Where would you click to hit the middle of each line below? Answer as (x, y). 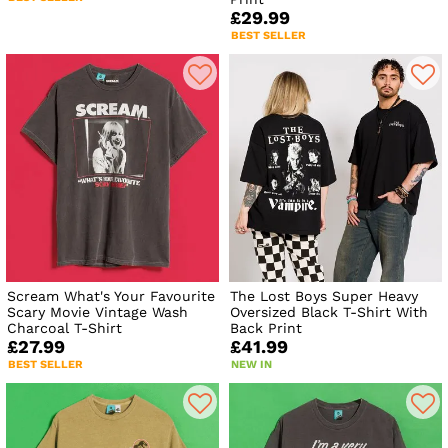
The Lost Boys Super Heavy (324, 296)
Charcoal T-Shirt (64, 328)
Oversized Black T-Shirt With (329, 312)
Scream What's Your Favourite (111, 296)
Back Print (266, 328)
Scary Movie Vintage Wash (97, 312)
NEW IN (252, 365)
